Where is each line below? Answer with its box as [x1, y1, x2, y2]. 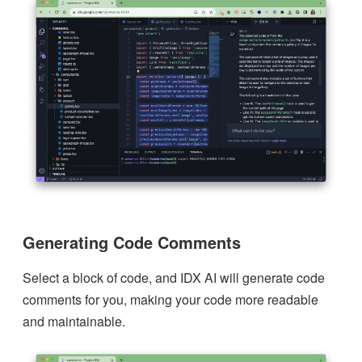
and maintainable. [23, 311, 125, 330]
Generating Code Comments [23, 229, 241, 254]
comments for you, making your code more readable [23, 289, 318, 309]
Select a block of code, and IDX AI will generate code [23, 267, 325, 287]
